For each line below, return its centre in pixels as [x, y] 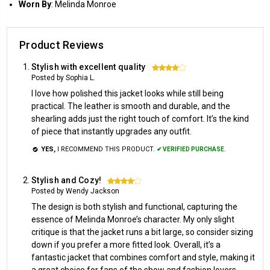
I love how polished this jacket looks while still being [127, 93]
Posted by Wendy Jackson [75, 191]
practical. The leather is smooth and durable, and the [131, 106]
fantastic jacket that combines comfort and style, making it [143, 257]
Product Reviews [61, 45]
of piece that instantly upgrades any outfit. [111, 131]
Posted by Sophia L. [63, 77]
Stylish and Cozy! [67, 180]
